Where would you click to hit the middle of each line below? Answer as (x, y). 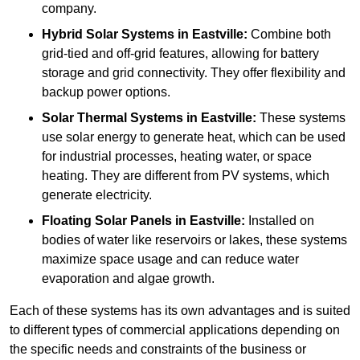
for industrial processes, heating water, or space (177, 157)
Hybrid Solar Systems (108, 35)
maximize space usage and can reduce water (170, 260)
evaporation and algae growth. (128, 279)
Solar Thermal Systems (112, 118)
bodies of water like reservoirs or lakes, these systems (194, 240)
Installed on (280, 221)
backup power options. (106, 92)
